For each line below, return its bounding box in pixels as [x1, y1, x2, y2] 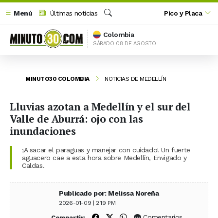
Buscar [104, 19, 125, 27]
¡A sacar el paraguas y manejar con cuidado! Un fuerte [22, 145, 190, 154]
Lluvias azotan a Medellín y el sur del [10, 99, 190, 113]
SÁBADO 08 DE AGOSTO [93, 40, 156, 47]
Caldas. [22, 161, 45, 169]
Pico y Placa [164, 9, 202, 17]
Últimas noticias [48, 9, 98, 17]
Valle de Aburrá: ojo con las [10, 111, 143, 126]
